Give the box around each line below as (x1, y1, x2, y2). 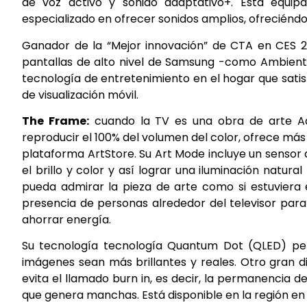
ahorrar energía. (22, 212, 111, 228)
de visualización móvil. (22, 86, 138, 103)
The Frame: (22, 113, 89, 129)
